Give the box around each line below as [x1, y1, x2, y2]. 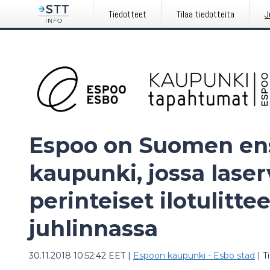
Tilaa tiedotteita [177, 8, 235, 20]
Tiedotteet [108, 8, 147, 20]
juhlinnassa [29, 215, 158, 242]
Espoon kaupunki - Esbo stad [133, 250, 255, 261]
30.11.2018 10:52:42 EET [29, 250, 125, 261]
